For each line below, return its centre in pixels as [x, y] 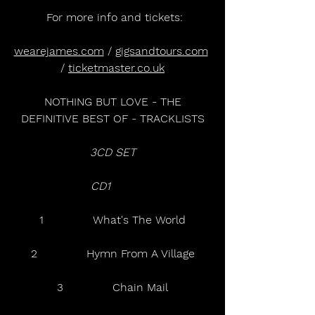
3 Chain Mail [112, 287]
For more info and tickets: [114, 17]
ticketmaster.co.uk [116, 67]
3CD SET [112, 152]
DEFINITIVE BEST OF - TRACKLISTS [112, 118]
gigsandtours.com [161, 51]
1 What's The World [112, 219]
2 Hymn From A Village [112, 253]
